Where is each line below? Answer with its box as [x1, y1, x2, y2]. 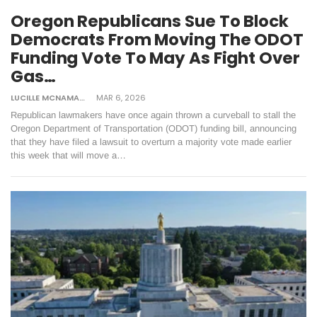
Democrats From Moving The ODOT [11, 28, 304, 51]
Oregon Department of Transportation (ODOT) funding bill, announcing [11, 122, 296, 134]
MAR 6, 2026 [96, 91, 146, 103]
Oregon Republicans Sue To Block [11, 9, 289, 33]
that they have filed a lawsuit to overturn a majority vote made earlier [11, 136, 292, 147]
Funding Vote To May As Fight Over [11, 46, 300, 69]
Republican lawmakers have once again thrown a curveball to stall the [11, 109, 296, 120]
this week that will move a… [11, 149, 126, 161]
